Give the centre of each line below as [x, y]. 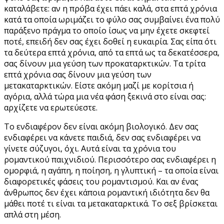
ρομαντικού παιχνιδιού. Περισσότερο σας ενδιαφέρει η [110, 159]
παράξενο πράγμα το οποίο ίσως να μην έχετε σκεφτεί [107, 30]
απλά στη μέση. [32, 214]
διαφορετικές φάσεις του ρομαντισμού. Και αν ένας [101, 181]
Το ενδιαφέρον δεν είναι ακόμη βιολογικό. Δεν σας [101, 126]
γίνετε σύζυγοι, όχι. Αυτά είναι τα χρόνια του [90, 148]
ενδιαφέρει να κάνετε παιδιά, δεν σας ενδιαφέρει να [102, 137]
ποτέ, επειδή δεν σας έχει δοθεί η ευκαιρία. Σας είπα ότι [110, 41]
